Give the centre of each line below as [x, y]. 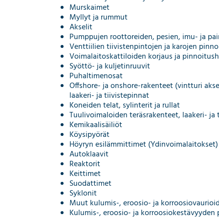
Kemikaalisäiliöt [96, 125]
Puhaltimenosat [96, 76]
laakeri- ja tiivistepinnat [109, 96]
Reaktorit [85, 164]
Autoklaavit [89, 154]
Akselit [81, 27]
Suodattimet [90, 184]
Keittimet [85, 174]
